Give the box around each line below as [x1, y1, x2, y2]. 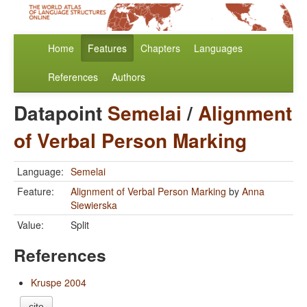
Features [88, 41, 127, 56]
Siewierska [71, 198, 117, 212]
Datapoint [14, 99, 108, 127]
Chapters [140, 41, 180, 56]
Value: [17, 218, 44, 232]
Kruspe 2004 [31, 275, 86, 290]
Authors [112, 70, 145, 84]
